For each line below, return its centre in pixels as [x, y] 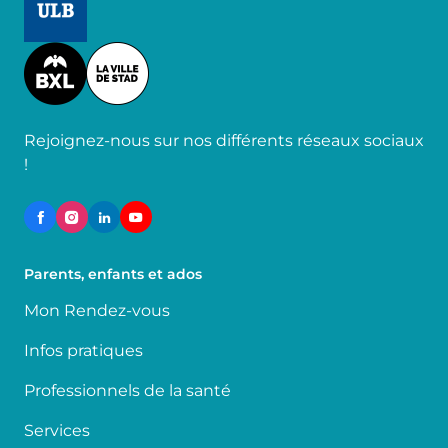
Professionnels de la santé [127, 390]
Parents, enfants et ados [113, 274]
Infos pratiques [83, 350]
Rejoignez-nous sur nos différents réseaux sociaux [224, 140]
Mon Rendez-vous [97, 310]
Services [57, 430]
